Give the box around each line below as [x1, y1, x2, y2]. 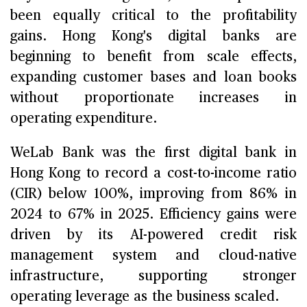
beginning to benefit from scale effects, [10, 50, 297, 64]
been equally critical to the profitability [10, 9, 297, 23]
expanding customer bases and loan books [10, 71, 297, 85]
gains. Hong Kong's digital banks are [10, 29, 297, 44]
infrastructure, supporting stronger [10, 269, 297, 284]
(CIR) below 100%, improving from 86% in [10, 187, 297, 201]
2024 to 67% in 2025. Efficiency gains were [10, 208, 297, 222]
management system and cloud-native [10, 249, 297, 263]
